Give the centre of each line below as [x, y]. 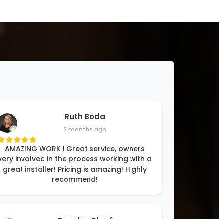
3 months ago [85, 130]
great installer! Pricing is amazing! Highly [75, 169]
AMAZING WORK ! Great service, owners [75, 149]
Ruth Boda [85, 117]
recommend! [75, 180]
